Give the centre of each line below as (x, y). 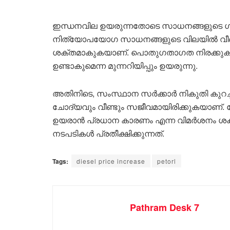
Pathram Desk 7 (165, 207)
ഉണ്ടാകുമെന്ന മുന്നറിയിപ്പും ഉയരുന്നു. (125, 65)
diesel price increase (111, 161)
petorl (167, 161)
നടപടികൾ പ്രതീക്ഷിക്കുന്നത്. (108, 133)
